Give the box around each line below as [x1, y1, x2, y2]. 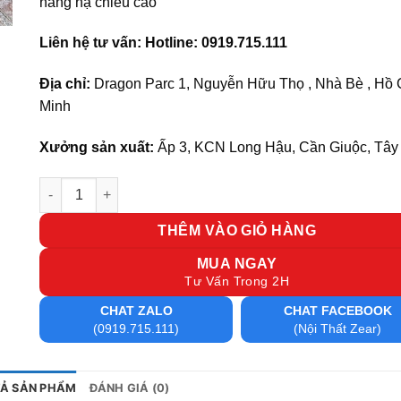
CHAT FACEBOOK [283, 303, 392, 318]
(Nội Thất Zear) [294, 320, 382, 336]
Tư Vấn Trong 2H [184, 273, 290, 288]
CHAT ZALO [99, 303, 173, 318]
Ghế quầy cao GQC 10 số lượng [38, 178, 234, 193]
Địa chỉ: [39, 76, 90, 92]
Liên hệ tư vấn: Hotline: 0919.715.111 [39, 35, 287, 51]
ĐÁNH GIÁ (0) [89, 380, 170, 395]
